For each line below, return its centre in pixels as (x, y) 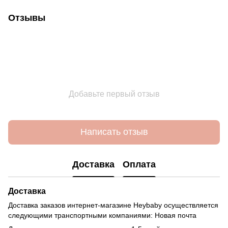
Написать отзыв (114, 132)
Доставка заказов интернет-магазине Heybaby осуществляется (113, 205)
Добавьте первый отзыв (114, 94)
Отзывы (27, 18)
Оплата (139, 165)
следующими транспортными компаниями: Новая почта (102, 215)
